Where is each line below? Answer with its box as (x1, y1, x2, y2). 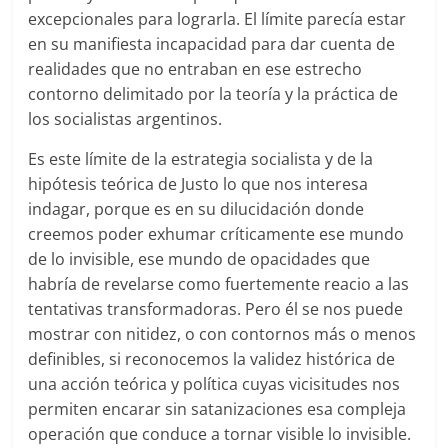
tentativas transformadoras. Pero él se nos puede (28, 298, 404, 321)
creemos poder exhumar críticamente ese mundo (28, 223, 405, 246)
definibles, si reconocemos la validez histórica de (28, 348, 396, 371)
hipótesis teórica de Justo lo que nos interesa (28, 173, 369, 196)
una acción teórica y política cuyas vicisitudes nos (28, 373, 401, 396)
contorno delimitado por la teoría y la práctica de (28, 83, 399, 106)
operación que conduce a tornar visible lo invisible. (28, 423, 412, 446)
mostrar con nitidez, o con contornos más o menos (28, 323, 417, 346)
